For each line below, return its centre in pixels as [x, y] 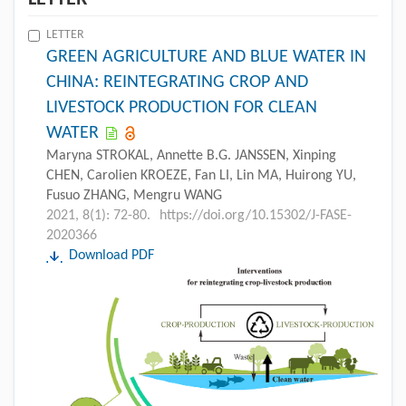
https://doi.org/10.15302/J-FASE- [256, 215]
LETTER [65, 34]
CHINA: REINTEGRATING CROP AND [177, 82]
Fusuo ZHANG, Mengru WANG [134, 195]
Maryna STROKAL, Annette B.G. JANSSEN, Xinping [191, 155]
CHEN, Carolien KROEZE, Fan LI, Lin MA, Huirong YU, [201, 175]
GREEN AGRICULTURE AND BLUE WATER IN [206, 57]
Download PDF [111, 255]
